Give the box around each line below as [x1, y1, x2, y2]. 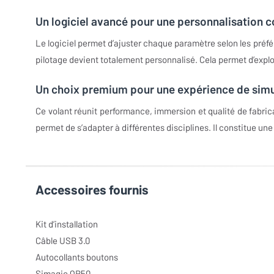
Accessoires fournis [35, 181, 149, 197]
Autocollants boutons [35, 251, 118, 262]
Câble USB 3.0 [35, 234, 90, 246]
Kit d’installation [35, 218, 98, 229]
